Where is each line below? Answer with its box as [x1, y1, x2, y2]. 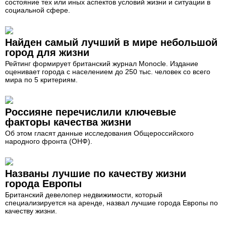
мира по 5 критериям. [5, 75, 78, 84]
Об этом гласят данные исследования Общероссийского [5, 129, 194, 137]
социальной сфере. [5, 6, 70, 14]
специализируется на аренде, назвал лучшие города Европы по [5, 198, 218, 207]
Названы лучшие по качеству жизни [5, 167, 186, 179]
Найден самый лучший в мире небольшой [5, 36, 217, 48]
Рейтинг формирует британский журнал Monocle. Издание [5, 59, 198, 68]
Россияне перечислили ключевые [5, 106, 176, 118]
